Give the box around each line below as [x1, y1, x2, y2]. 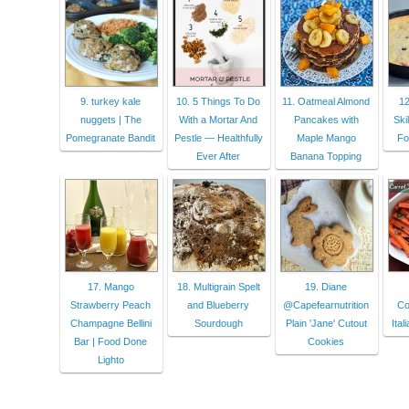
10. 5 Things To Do [176, 95, 260, 107]
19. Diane [305, 280, 347, 292]
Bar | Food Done [74, 335, 147, 347]
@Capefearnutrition [283, 299, 369, 310]
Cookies [308, 335, 344, 347]
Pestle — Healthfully [173, 131, 263, 143]
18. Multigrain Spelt [176, 280, 260, 292]
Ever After [196, 150, 240, 162]
